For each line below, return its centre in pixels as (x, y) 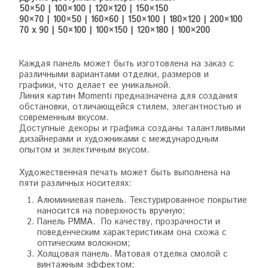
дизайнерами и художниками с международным (119, 139)
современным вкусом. (64, 118)
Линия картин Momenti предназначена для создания (129, 96)
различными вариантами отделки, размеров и (114, 74)
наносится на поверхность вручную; (113, 211)
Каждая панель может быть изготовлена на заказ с (127, 64)
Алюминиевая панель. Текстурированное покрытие (142, 200)
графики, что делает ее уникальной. (95, 85)
